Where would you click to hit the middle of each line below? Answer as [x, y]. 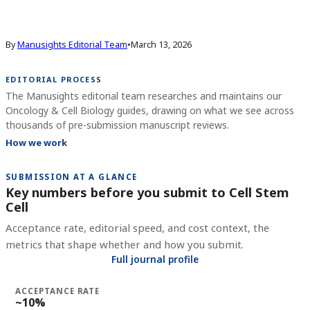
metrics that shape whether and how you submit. [125, 245]
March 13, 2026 [161, 44]
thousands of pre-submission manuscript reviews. [117, 125]
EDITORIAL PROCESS [54, 80]
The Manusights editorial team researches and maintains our [144, 95]
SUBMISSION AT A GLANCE [72, 176]
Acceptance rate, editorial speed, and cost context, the [137, 228]
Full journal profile [155, 259]
